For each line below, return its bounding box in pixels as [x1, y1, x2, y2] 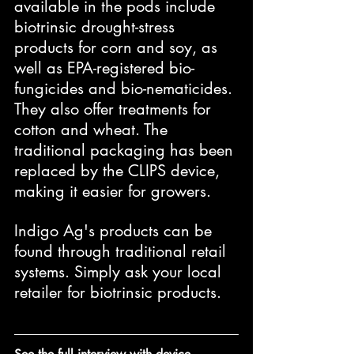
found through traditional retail [14, 240, 231, 262]
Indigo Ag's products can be [14, 220, 217, 241]
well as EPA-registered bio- [14, 57, 194, 78]
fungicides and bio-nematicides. [14, 77, 237, 99]
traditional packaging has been [14, 139, 238, 160]
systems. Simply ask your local [14, 261, 226, 282]
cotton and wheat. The [14, 119, 172, 140]
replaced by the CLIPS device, [14, 160, 224, 181]
